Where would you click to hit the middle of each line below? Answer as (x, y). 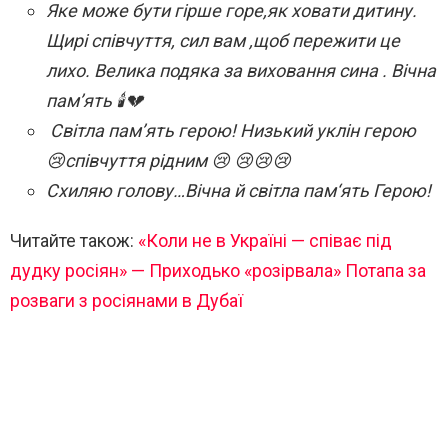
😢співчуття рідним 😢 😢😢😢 (168, 161)
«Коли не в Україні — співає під (265, 241)
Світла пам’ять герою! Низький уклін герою (231, 131)
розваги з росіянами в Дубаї (126, 301)
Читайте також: (74, 241)
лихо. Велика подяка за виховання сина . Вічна (241, 71)
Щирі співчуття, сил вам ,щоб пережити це (223, 41)
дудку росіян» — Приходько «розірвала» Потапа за (218, 271)
